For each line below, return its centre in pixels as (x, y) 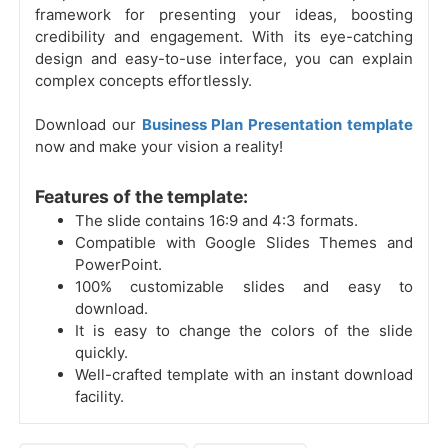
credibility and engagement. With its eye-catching (224, 37)
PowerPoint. (118, 265)
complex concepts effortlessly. (143, 81)
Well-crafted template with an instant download (244, 375)
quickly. (101, 353)
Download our (88, 125)
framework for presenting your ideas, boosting (224, 15)
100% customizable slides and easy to (244, 287)
